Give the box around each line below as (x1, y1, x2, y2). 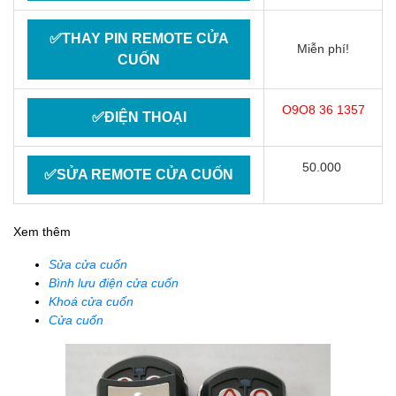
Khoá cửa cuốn (49, 294, 133, 308)
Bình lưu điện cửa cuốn (49, 276, 179, 290)
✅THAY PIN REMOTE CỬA (49, 31, 229, 46)
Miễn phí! (297, 42, 349, 56)
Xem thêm (13, 225, 71, 239)
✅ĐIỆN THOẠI (91, 110, 187, 125)
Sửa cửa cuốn (49, 257, 127, 271)
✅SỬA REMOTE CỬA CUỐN (44, 167, 233, 182)
